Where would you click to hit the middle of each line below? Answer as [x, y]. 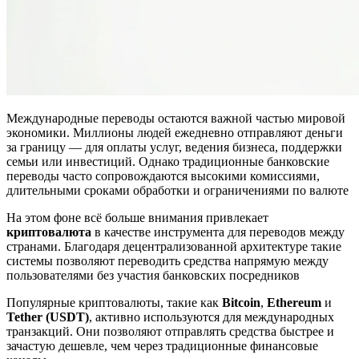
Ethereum [294, 302]
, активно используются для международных [212, 317]
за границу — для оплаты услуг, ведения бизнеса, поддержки [174, 147]
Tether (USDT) [48, 317]
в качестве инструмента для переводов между [218, 232]
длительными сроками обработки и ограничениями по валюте [177, 190]
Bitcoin [241, 302]
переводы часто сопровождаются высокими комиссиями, [163, 175]
